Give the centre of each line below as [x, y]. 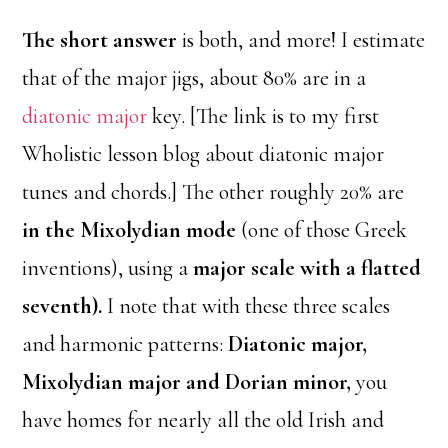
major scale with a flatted [307, 268]
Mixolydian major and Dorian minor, [187, 382]
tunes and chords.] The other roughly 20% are [213, 192]
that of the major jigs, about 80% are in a [194, 78]
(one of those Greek [322, 230]
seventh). [62, 306]
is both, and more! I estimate [304, 40]
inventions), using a [108, 268]
